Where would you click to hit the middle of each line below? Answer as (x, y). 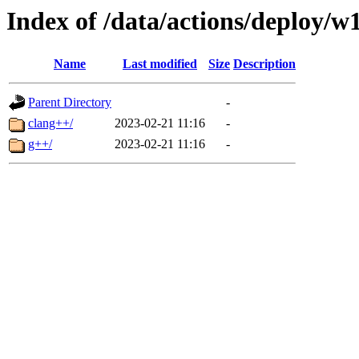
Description (264, 64)
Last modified (160, 64)
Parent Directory (70, 103)
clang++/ (50, 123)
